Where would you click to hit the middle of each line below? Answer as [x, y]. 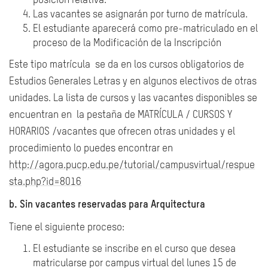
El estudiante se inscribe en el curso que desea [134, 249]
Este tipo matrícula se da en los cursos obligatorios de [127, 65]
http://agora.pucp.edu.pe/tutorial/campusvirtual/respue [132, 165]
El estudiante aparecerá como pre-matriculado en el [145, 29]
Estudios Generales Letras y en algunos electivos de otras [133, 82]
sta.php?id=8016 [45, 182]
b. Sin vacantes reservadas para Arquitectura [107, 205]
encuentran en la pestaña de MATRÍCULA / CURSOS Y [121, 115]
